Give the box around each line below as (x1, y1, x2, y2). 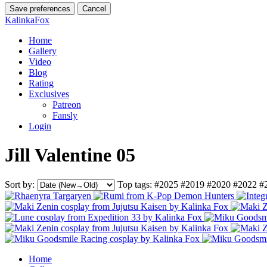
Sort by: (5, 179, 35, 190)
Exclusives (29, 88, 69, 99)
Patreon (52, 99, 81, 110)
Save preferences (10, 4, 70, 13)
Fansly (52, 110, 77, 120)
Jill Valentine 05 (5, 144, 135, 166)
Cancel (82, 4, 106, 13)
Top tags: (117, 179, 152, 190)
